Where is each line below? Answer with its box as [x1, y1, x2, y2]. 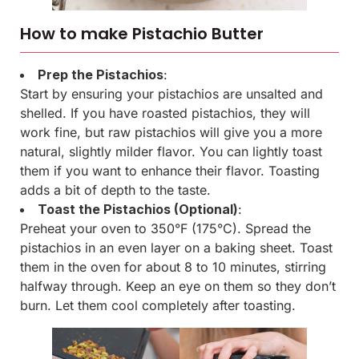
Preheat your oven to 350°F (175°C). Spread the [20, 220, 311, 237]
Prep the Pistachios [38, 67, 163, 83]
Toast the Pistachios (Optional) [38, 201, 238, 218]
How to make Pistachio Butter [20, 22, 264, 46]
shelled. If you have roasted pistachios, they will [20, 105, 310, 122]
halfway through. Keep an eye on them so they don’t [20, 278, 336, 295]
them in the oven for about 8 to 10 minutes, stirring [20, 259, 326, 276]
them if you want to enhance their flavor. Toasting [20, 163, 320, 179]
